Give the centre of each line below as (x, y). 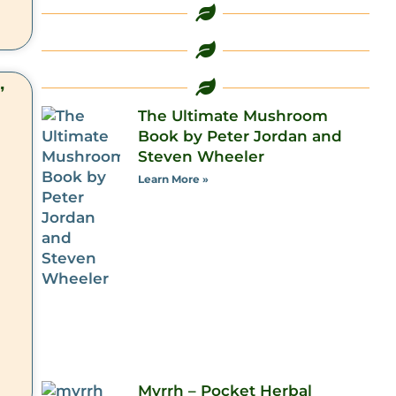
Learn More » (173, 179)
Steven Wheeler (201, 156)
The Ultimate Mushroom (232, 116)
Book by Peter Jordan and (240, 136)
